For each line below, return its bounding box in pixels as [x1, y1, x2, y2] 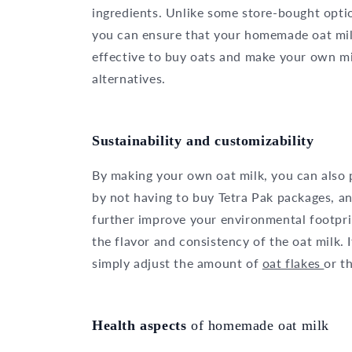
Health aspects [92, 317, 191, 333]
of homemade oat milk [191, 317, 329, 333]
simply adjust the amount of [92, 255, 262, 270]
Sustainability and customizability [92, 132, 314, 148]
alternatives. [92, 70, 166, 86]
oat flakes [262, 255, 324, 270]
